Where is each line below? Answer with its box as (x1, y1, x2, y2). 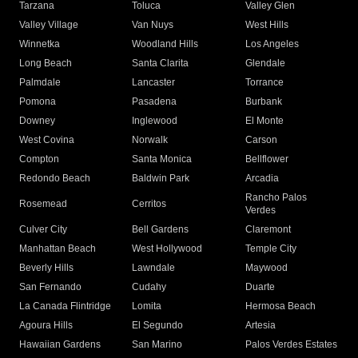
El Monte (245, 115, 284, 127)
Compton (19, 153, 59, 165)
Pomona (19, 96, 56, 108)
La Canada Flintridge (19, 300, 111, 312)
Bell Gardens (132, 224, 189, 236)
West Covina (19, 134, 74, 146)
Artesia (245, 320, 276, 332)
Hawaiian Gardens (19, 339, 101, 351)
